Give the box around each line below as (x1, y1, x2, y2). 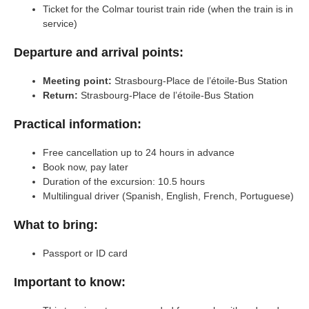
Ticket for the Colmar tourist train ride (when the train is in (43, 3, 293, 14)
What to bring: (14, 217, 98, 232)
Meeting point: (43, 74, 112, 86)
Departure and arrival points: (14, 45, 183, 59)
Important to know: (14, 275, 126, 289)
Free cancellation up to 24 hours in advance (43, 146, 235, 158)
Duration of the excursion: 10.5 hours (43, 175, 205, 187)
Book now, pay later (43, 161, 128, 172)
